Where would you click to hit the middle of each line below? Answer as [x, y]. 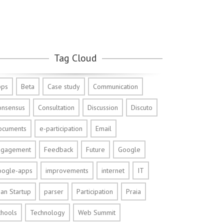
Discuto [142, 107]
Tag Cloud [76, 58]
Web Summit [97, 212]
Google [129, 149]
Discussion [103, 107]
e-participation [61, 128]
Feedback [59, 149]
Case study [64, 86]
